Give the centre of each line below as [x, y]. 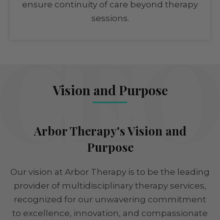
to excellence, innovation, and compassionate [110, 213]
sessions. [110, 18]
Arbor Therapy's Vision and [110, 131]
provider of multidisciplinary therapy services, [110, 186]
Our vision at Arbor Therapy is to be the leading [110, 172]
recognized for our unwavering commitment [110, 200]
